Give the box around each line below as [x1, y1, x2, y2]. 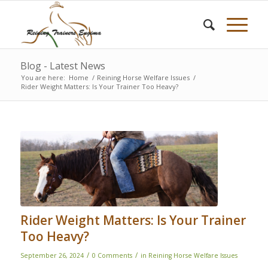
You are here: [20, 73, 65, 82]
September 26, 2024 [20, 251, 84, 260]
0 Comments [92, 251, 132, 260]
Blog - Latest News [20, 59, 105, 72]
